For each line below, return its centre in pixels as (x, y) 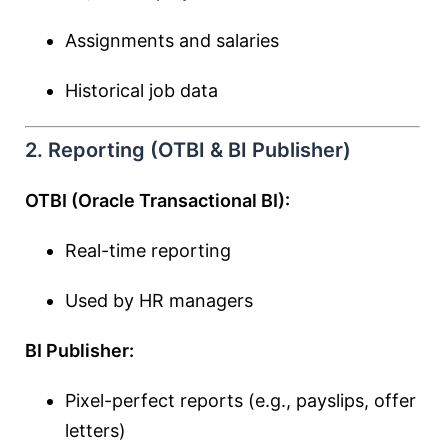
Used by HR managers (159, 300)
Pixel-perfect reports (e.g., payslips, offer (240, 400)
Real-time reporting (148, 250)
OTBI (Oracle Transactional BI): (157, 200)
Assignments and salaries (172, 40)
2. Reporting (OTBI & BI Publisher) (188, 150)
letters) (95, 430)
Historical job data (141, 90)
